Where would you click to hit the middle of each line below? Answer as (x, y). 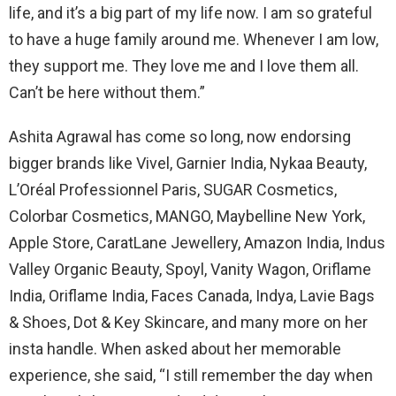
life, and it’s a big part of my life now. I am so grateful (190, 13)
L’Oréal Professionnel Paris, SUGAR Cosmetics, (173, 190)
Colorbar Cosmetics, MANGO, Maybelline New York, (187, 216)
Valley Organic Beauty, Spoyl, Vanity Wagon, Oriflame (190, 269)
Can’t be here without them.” (107, 92)
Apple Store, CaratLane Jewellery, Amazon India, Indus (197, 243)
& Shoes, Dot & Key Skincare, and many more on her (188, 322)
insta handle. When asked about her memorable (175, 349)
